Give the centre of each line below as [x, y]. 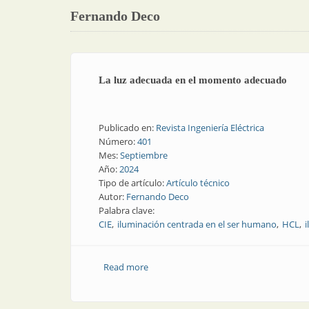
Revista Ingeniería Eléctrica [210, 128]
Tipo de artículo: [132, 183]
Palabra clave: [128, 210]
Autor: [112, 197]
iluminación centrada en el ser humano [197, 224]
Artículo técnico [198, 183]
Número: [118, 141]
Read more [126, 267]
